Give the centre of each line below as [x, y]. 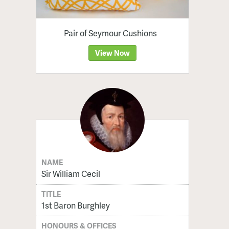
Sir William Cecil [71, 173]
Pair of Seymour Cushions [110, 33]
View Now [112, 52]
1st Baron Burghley [75, 205]
